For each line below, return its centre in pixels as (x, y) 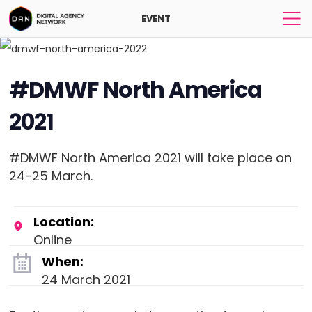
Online (52, 240)
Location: (63, 222)
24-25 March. (50, 176)
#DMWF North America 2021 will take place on (150, 158)
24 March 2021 (86, 280)
